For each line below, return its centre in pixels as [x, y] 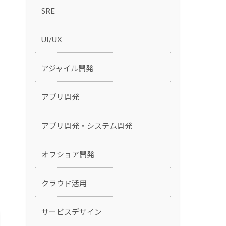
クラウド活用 [64, 183]
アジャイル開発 [67, 68]
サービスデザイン [71, 212]
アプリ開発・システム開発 [87, 125]
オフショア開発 [68, 154]
